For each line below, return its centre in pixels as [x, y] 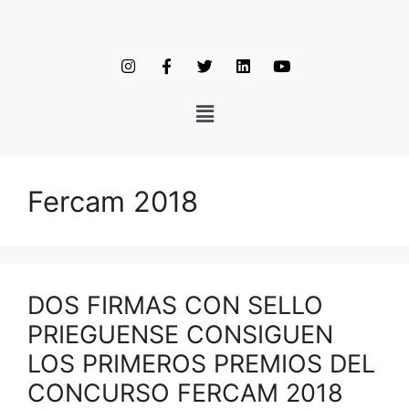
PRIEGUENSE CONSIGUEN [180, 335]
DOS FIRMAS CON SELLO [175, 305]
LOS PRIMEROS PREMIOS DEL [201, 364]
